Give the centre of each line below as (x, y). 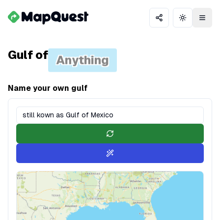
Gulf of (28, 55)
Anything (82, 56)
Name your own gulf (48, 88)
